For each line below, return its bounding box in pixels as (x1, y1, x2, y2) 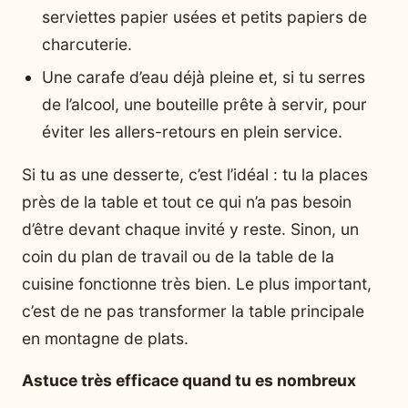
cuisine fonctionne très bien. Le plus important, (22, 274, 372, 294)
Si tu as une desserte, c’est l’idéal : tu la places (22, 165, 368, 185)
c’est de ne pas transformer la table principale (22, 301, 364, 321)
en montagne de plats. (22, 329, 189, 349)
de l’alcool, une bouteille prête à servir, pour (42, 94, 367, 114)
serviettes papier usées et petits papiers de (42, 6, 367, 26)
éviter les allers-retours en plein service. (42, 121, 342, 141)
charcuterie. (42, 34, 132, 54)
